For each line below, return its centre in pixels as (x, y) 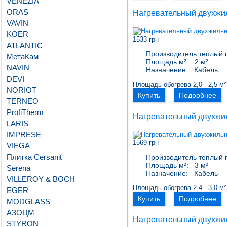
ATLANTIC (25, 45)
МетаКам (23, 56)
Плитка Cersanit (34, 157)
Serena (18, 168)
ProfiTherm (25, 112)
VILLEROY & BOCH (41, 179)
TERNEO (23, 101)
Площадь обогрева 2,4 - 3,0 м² (179, 188)
